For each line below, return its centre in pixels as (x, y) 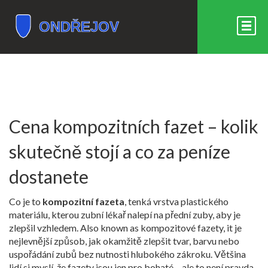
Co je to (26, 201)
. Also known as (109, 228)
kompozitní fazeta (83, 201)
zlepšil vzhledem (43, 228)
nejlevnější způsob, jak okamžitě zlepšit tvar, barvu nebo (124, 241)
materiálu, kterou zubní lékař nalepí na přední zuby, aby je (125, 214)
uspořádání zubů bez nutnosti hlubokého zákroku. (111, 254)
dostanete (49, 176)
